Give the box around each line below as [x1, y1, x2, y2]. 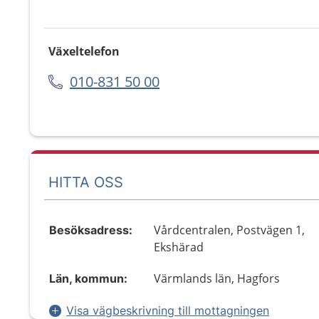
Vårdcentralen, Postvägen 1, [154, 222, 305, 238]
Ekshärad [154, 239, 204, 255]
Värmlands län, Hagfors [154, 271, 281, 286]
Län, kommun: [49, 271, 127, 286]
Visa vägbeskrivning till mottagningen [66, 303, 269, 318]
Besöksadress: [49, 223, 132, 237]
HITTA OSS [48, 173, 123, 191]
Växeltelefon [48, 43, 120, 59]
